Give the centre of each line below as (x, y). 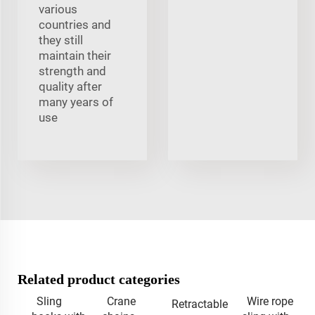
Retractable (200, 304)
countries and (75, 24)
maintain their (75, 55)
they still (61, 40)
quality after (70, 86)
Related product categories (99, 279)
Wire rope (270, 301)
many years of (76, 102)
